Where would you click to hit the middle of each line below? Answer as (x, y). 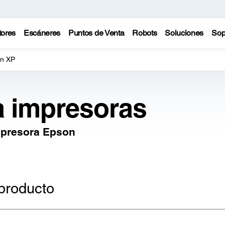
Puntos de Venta (96, 33)
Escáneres (42, 33)
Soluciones (184, 33)
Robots (145, 33)
